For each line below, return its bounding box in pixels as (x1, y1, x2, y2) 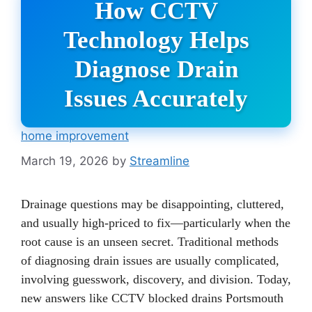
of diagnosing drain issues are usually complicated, (21, 253, 279, 268)
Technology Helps (63, 26, 249, 54)
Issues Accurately (64, 84, 248, 112)
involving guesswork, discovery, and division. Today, (21, 272, 291, 287)
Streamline (130, 154, 189, 169)
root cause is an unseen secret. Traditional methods (21, 235, 279, 249)
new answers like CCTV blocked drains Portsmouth (21, 291, 283, 306)
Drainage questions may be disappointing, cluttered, (21, 197, 284, 212)
